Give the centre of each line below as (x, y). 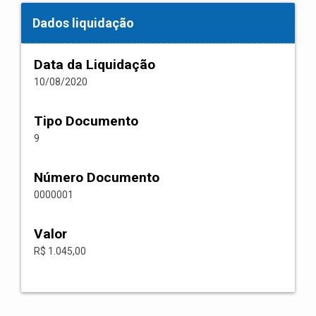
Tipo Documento (86, 121)
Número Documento (97, 177)
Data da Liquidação (95, 65)
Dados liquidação (83, 23)
